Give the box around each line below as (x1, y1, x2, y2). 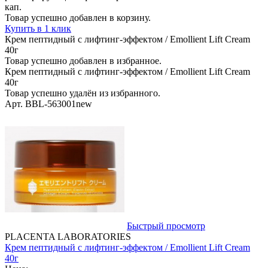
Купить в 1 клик (5, 23, 71, 33)
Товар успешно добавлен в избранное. (5, 55, 162, 66)
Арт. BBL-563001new (5, 98, 92, 109)
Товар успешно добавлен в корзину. (5, 12, 151, 23)
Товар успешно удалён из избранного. (5, 87, 160, 98)
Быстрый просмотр (127, 220, 205, 231)
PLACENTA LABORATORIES (5, 231, 131, 242)
